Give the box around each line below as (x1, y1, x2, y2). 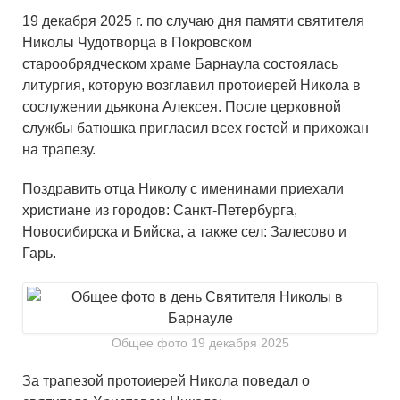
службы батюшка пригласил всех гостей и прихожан (22, 121, 369, 137)
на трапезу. (22, 142, 96, 158)
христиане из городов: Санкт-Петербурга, (22, 203, 297, 219)
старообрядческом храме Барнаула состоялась (22, 56, 338, 72)
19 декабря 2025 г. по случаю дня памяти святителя (22, 13, 364, 29)
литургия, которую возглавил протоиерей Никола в (22, 78, 361, 94)
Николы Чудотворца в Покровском (22, 35, 252, 51)
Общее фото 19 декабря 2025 (111, 336, 289, 351)
